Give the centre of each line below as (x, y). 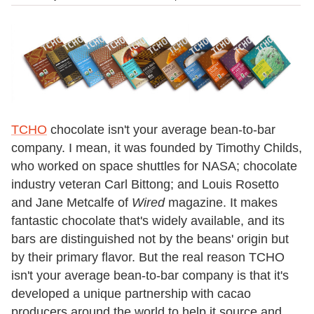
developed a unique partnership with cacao (131, 294)
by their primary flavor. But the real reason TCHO (148, 258)
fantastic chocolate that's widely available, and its (148, 221)
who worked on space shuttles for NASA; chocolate (154, 166)
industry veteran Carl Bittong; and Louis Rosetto (145, 185)
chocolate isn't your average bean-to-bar (161, 130)
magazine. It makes (221, 203)
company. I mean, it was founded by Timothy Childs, (157, 148)
